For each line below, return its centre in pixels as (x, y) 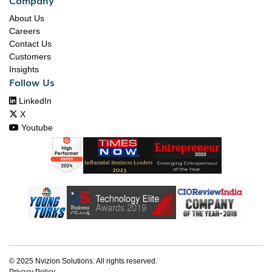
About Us (27, 18)
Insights (24, 69)
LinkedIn (34, 100)
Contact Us (30, 43)
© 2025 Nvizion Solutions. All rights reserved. (83, 261)
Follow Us (32, 82)
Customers (30, 56)
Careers (25, 31)
